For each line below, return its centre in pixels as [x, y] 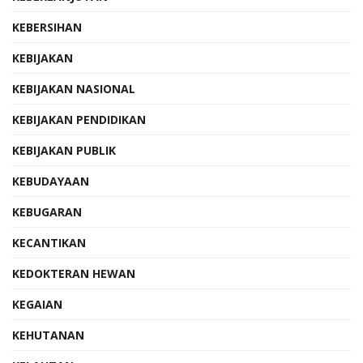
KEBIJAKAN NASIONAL [74, 88]
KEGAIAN [37, 304]
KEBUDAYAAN [51, 181]
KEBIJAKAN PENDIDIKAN [79, 119]
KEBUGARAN [47, 211]
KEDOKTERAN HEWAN [74, 273]
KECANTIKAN [49, 242]
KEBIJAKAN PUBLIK [64, 150]
